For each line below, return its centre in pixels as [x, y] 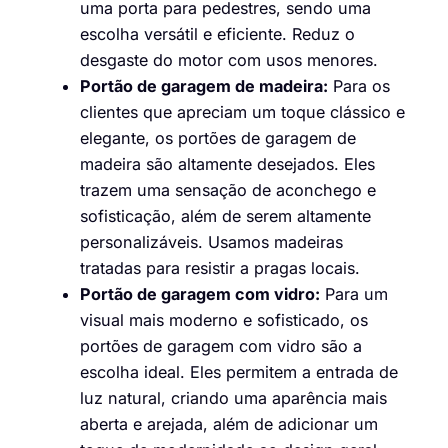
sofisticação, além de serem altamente [225, 216]
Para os [359, 86]
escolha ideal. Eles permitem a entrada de [239, 372]
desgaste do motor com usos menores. [229, 60]
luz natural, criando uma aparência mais [233, 398]
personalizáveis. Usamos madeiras [211, 242]
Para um [354, 294]
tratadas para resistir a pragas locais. [220, 268]
